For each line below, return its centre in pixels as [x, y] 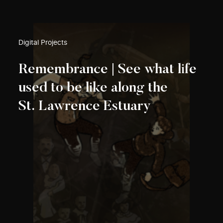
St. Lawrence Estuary [85, 107]
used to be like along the [93, 88]
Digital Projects [43, 43]
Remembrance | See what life [108, 70]
